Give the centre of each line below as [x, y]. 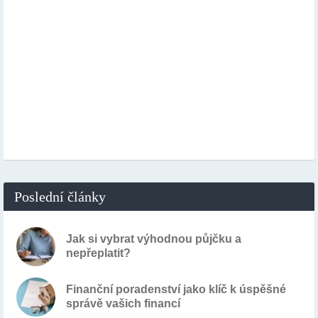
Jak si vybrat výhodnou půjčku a [154, 239]
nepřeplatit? [98, 253]
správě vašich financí [123, 304]
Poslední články [60, 197]
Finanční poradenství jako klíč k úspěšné [176, 290]
